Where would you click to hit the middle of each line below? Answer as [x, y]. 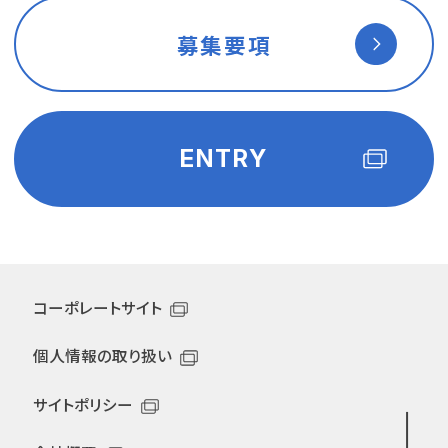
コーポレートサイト [97, 306]
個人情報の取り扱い [102, 355]
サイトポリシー [82, 403]
